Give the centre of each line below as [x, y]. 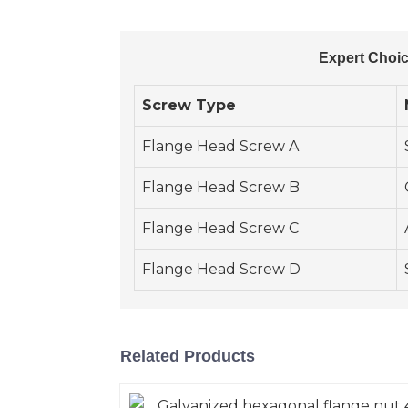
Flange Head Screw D [221, 270]
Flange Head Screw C [220, 229]
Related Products [188, 357]
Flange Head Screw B [221, 188]
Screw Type [189, 106]
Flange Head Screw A [220, 147]
